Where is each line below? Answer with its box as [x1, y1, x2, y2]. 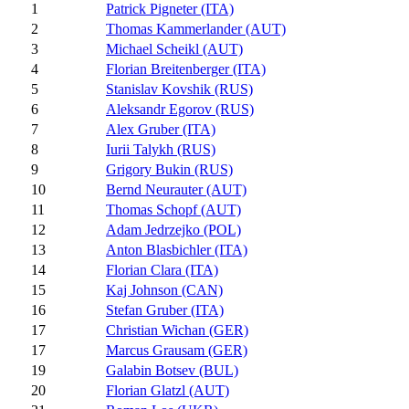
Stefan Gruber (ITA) [106, 302, 224, 319]
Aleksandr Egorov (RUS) [106, 101, 254, 118]
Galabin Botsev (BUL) [106, 362, 238, 379]
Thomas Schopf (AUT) [106, 202, 241, 218]
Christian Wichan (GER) [106, 322, 248, 339]
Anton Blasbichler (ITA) [106, 242, 247, 258]
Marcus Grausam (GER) [106, 342, 247, 359]
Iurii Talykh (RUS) [106, 142, 215, 158]
